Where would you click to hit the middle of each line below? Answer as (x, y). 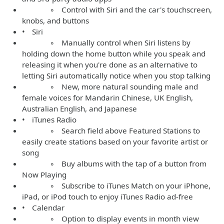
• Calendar (43, 207)
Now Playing (44, 174)
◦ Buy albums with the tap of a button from (114, 163)
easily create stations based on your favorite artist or (115, 141)
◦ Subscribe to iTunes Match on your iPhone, (116, 185)
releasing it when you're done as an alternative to (110, 64)
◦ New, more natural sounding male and (110, 86)
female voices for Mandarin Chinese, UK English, (107, 97)
